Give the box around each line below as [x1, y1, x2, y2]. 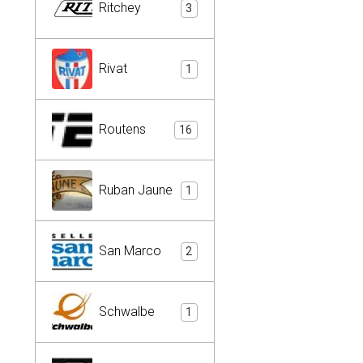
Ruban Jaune [99, 182, 173, 198]
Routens [99, 122, 146, 137]
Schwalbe [99, 304, 155, 319]
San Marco [99, 243, 161, 258]
